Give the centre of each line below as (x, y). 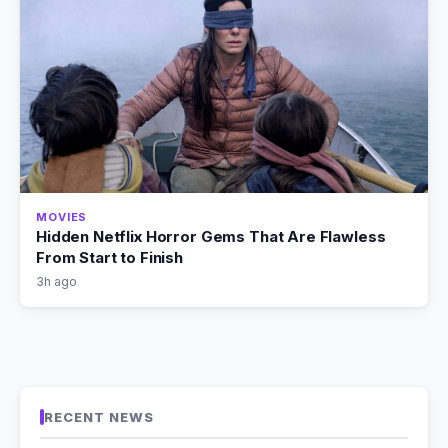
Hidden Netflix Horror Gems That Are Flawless (211, 236)
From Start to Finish (109, 257)
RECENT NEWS (99, 417)
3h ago (56, 281)
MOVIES (62, 217)
